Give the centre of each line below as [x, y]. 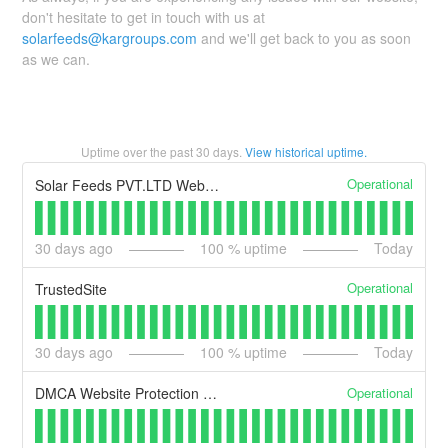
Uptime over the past [138, 152]
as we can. [56, 59]
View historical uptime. [306, 152]
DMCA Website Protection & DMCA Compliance [210, 393]
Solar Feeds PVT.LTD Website [212, 184]
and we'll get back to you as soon [304, 38]
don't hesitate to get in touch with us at [144, 17]
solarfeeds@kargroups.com [110, 38]
